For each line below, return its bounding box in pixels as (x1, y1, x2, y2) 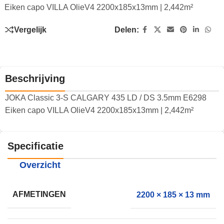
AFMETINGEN (12, 190, 66, 198)
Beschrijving (5, 73, 65, 84)
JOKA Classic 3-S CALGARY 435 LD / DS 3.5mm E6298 (5, 93, 206, 102)
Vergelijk (14, 25, 46, 34)
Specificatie (7, 140, 63, 151)
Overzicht (19, 160, 60, 170)
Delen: (114, 25, 139, 34)
